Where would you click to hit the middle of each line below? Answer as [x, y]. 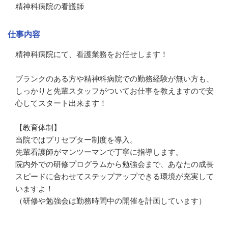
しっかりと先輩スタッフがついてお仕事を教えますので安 [115, 91]
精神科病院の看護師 [50, 6]
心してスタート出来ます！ [61, 103]
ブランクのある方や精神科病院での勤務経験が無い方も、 [115, 78]
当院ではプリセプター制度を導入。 [76, 139]
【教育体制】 [38, 127]
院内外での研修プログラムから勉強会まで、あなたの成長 [115, 164]
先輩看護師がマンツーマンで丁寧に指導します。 [99, 152]
